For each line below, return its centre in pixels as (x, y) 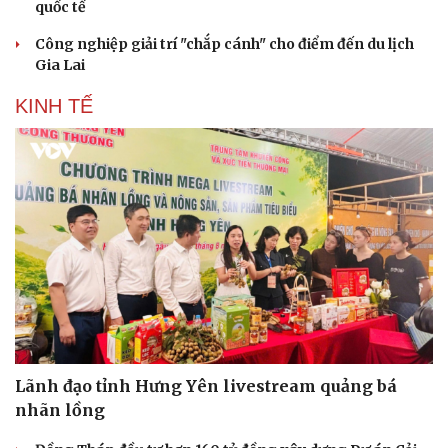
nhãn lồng (60, 409)
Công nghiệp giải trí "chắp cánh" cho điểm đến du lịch (224, 44)
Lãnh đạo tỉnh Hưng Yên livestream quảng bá (206, 385)
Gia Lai (60, 65)
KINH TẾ (54, 106)
